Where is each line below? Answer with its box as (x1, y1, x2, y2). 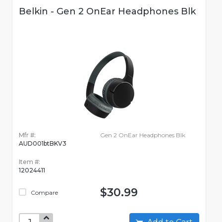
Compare (29, 189, 58, 197)
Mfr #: (19, 131, 36, 139)
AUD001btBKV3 (19, 140, 66, 148)
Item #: (19, 158, 40, 166)
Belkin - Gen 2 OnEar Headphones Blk (19, 6, 196, 17)
